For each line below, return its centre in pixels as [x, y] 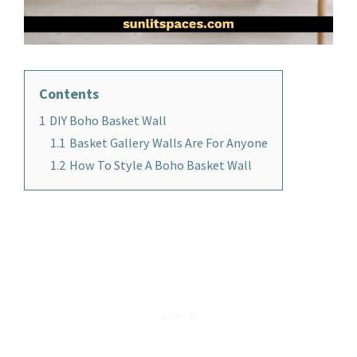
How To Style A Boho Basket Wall [161, 165]
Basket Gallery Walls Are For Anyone [169, 142]
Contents [69, 93]
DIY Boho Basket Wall [108, 120]
